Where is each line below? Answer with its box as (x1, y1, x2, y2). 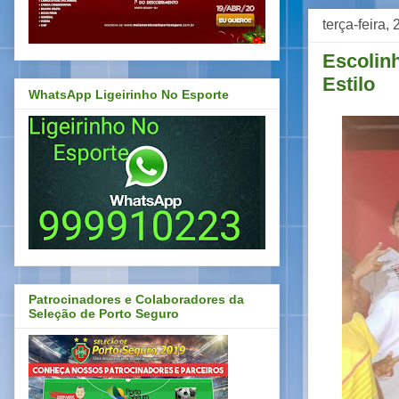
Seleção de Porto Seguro (28, 306, 179, 322)
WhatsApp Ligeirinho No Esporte (28, 86, 229, 102)
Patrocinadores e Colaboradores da (28, 292, 244, 307)
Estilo (322, 72, 375, 95)
